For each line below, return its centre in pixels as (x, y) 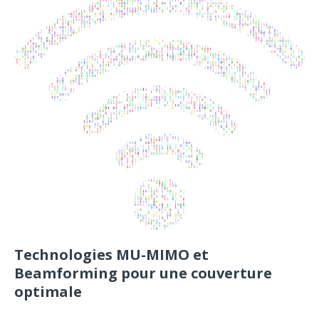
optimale (48, 292)
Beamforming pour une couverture (143, 273)
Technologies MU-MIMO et (111, 255)
